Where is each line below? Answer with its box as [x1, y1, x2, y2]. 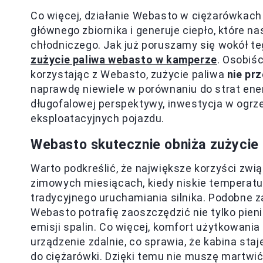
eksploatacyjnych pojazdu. [31, 112, 165, 124]
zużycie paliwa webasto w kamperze [31, 53, 217, 66]
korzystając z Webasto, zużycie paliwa [31, 68, 227, 80]
